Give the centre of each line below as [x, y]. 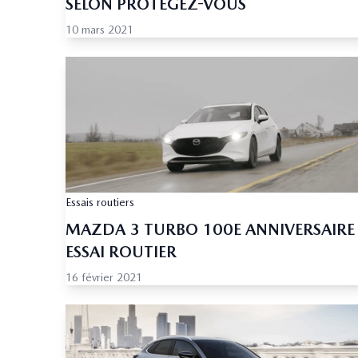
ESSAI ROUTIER [121, 252]
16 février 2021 [104, 278]
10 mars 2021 [99, 30]
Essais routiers [100, 203]
